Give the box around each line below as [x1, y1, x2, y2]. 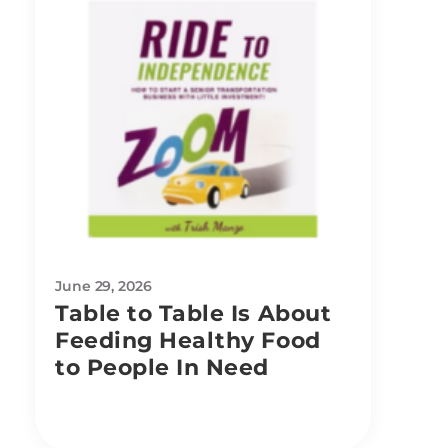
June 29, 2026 [55, 276, 152, 295]
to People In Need [55, 353, 269, 381]
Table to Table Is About [55, 299, 332, 327]
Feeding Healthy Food [55, 326, 321, 354]
